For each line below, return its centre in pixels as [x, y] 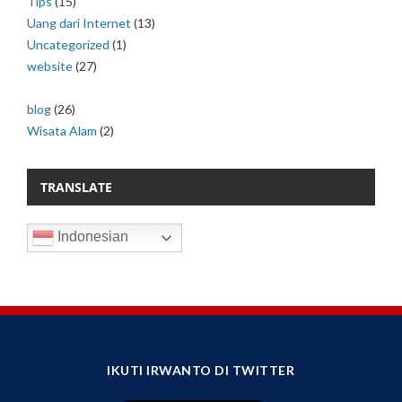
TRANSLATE [76, 188]
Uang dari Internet [79, 23]
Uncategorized [68, 45]
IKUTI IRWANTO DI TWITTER [201, 371]
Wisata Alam [62, 131]
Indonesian [91, 237]
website [50, 66]
